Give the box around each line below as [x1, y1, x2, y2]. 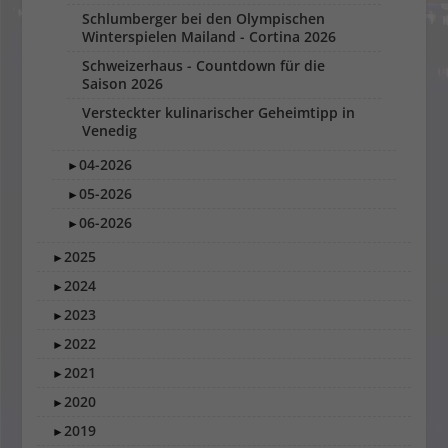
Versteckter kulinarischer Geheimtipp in [82, 102, 356, 122]
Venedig [82, 120, 138, 140]
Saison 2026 [82, 73, 164, 93]
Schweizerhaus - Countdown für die [82, 55, 326, 75]
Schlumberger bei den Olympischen [82, 8, 326, 28]
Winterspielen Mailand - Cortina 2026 [82, 26, 337, 46]
